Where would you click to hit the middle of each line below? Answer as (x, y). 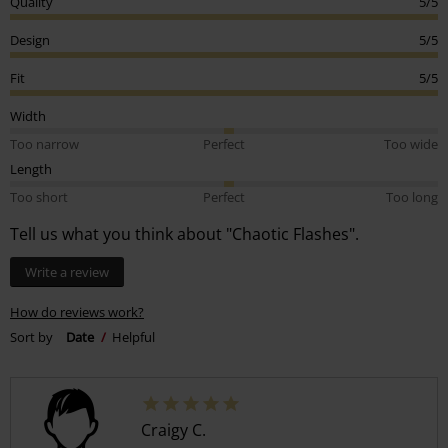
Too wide (410, 144)
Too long (411, 197)
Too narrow (44, 144)
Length (31, 169)
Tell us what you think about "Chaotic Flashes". (184, 234)
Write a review (67, 272)
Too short (39, 197)
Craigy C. (173, 430)
